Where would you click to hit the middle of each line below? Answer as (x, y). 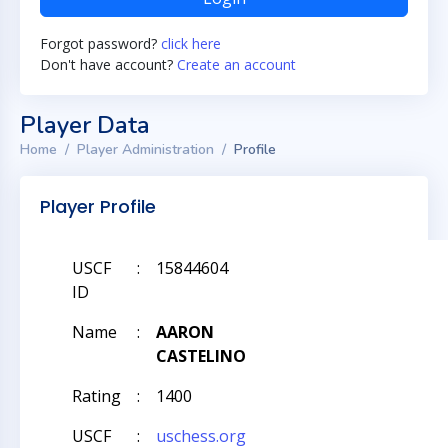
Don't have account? (108, 64)
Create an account (236, 64)
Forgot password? (100, 43)
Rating (96, 396)
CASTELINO (201, 356)
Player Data (85, 125)
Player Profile (98, 206)
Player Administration (145, 149)
